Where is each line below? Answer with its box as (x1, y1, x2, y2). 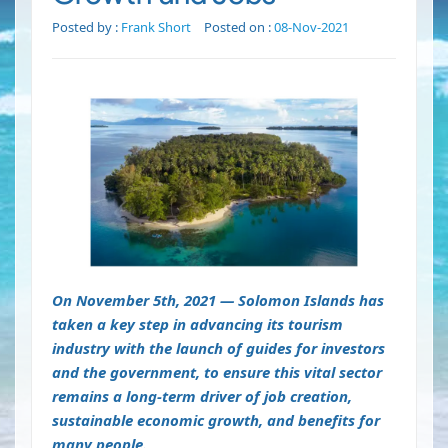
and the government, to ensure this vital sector (52, 362, 382, 383)
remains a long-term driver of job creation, (52, 386, 352, 407)
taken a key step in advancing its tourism (52, 314, 343, 335)
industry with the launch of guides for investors (52, 338, 385, 359)
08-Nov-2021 (274, 18, 349, 37)
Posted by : (52, 18, 121, 37)
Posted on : (204, 18, 274, 37)
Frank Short (121, 18, 191, 37)
